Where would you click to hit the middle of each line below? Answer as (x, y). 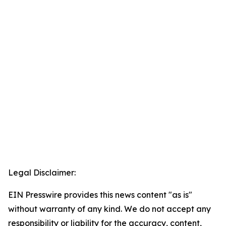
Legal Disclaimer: (42, 173)
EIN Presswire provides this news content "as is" (100, 195)
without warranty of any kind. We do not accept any (109, 209)
